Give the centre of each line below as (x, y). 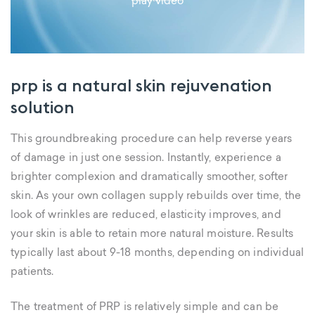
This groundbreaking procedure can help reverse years (152, 140)
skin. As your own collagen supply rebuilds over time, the (156, 197)
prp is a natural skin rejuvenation (141, 85)
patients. (32, 272)
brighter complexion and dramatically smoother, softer (149, 178)
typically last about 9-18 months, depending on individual (157, 253)
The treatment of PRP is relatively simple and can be (145, 308)
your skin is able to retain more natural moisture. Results (152, 234)
